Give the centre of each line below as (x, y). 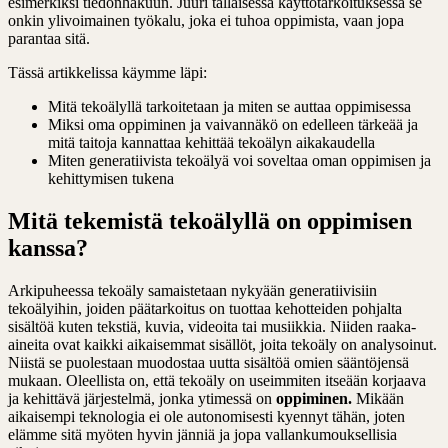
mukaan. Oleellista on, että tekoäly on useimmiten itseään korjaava (217, 380)
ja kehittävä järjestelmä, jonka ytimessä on (142, 398)
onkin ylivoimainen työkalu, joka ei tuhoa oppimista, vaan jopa (206, 20)
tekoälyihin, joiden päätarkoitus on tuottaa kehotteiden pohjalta (205, 308)
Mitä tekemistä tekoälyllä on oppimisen (210, 220)
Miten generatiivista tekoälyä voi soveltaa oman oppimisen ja (239, 160)
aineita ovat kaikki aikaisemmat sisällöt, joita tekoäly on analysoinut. (222, 344)
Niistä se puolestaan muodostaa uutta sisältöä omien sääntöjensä (208, 362)
